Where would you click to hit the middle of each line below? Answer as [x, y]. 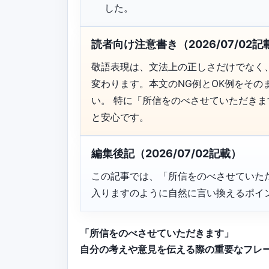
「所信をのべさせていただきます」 [157, 233]
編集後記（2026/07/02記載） [166, 153]
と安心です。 [120, 117]
